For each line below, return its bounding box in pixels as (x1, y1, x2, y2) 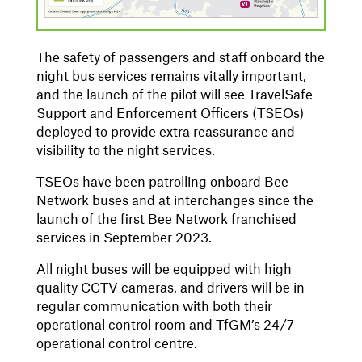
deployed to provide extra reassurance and (36, 125, 295, 139)
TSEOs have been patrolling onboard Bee (36, 175, 288, 189)
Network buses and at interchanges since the (36, 194, 314, 208)
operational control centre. (36, 337, 197, 351)
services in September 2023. (36, 231, 212, 245)
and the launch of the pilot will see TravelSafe (36, 88, 313, 102)
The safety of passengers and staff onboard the (36, 51, 325, 65)
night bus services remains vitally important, (36, 69, 306, 83)
